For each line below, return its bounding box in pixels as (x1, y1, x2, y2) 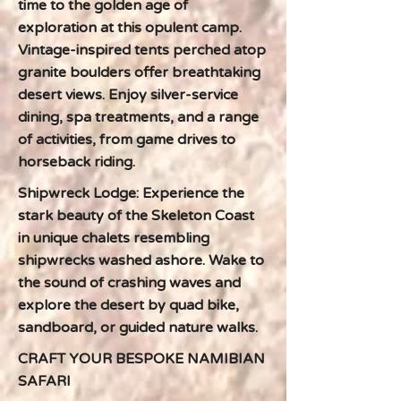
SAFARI (18, 372, 71, 390)
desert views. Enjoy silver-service (18, 86, 238, 104)
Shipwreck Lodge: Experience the (18, 184, 244, 202)
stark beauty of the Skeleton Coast (18, 207, 254, 225)
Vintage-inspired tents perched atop (18, 41, 266, 59)
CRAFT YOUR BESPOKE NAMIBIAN (18, 350, 265, 368)
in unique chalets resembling (18, 229, 209, 247)
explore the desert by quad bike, (18, 296, 239, 314)
